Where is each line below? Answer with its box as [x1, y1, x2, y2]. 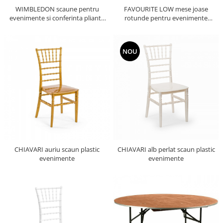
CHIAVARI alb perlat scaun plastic [117, 145, 215, 154]
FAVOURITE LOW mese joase [124, 4, 208, 13]
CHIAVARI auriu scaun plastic [14, 145, 100, 154]
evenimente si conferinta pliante [9, 13, 105, 22]
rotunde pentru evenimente [124, 13, 208, 22]
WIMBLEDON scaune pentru [15, 4, 99, 13]
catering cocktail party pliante [122, 22, 210, 31]
